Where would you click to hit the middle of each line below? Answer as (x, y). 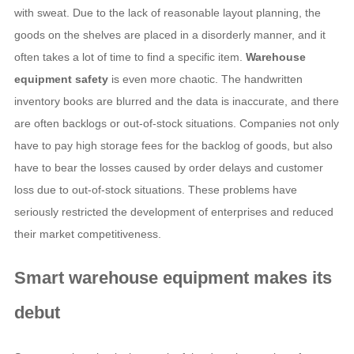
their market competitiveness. (87, 234)
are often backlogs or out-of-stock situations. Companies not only (176, 124)
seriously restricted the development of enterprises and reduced (173, 212)
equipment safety (61, 79)
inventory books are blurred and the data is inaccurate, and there (176, 102)
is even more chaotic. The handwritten (205, 79)
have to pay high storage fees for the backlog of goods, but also (173, 146)
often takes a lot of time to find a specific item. (130, 57)
